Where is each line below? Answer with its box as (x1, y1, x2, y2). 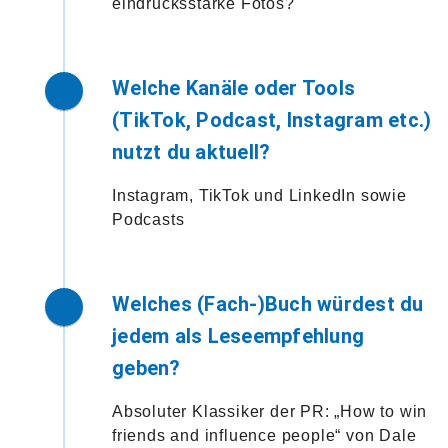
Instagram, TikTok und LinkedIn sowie (112, 186, 407, 204)
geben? (112, 355, 181, 380)
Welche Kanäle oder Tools (112, 75, 355, 100)
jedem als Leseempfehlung (112, 323, 364, 348)
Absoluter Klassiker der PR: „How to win (112, 402, 428, 420)
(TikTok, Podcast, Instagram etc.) (112, 107, 432, 132)
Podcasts (112, 210, 185, 228)
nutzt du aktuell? (112, 139, 271, 164)
